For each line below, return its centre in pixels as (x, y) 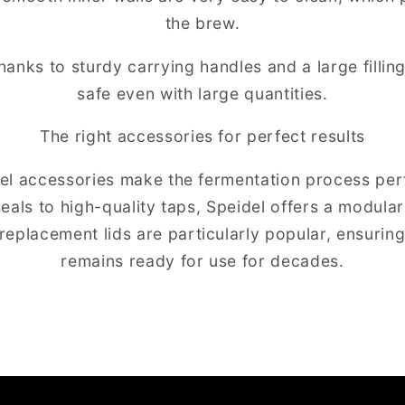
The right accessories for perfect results (202, 137)
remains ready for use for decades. (202, 261)
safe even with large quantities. (202, 93)
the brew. (202, 24)
